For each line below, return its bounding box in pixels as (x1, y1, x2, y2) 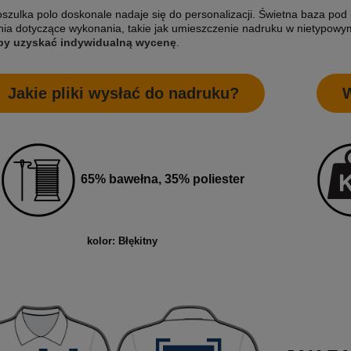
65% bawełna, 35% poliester (78, 172, 244, 186)
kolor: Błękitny (86, 234, 157, 247)
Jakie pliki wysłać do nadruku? (7, 84, 239, 102)
